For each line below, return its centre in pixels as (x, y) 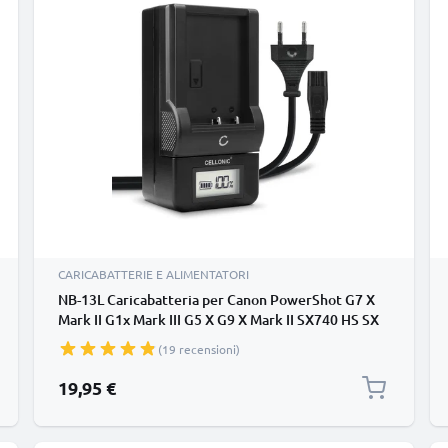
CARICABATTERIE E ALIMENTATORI (153, 274)
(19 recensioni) (199, 349)
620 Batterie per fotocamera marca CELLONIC (204, 339)
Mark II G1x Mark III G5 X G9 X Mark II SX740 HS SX (218, 319)
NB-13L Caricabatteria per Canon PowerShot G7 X (216, 299)
